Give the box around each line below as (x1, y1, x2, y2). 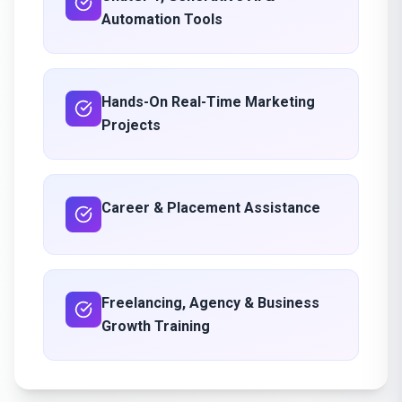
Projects (101, 117, 161, 134)
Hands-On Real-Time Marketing (101, 93, 315, 110)
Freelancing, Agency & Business (101, 294, 319, 311)
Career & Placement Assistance (101, 199, 320, 216)
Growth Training (101, 318, 210, 335)
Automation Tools (101, 11, 223, 28)
